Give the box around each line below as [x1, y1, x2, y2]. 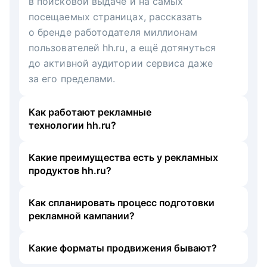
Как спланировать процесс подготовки [29, 196, 215, 209]
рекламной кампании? [29, 209, 135, 222]
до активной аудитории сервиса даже [29, 57, 213, 69]
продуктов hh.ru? [29, 164, 111, 176]
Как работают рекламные [29, 105, 151, 118]
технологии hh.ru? [29, 119, 116, 131]
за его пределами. [29, 72, 116, 85]
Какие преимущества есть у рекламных [29, 151, 218, 163]
